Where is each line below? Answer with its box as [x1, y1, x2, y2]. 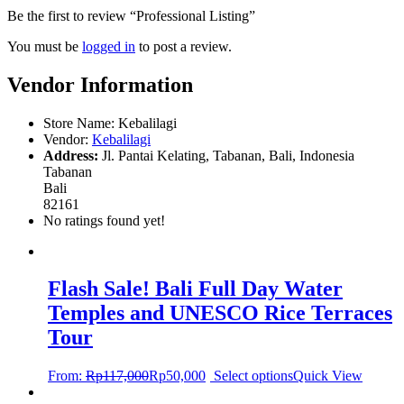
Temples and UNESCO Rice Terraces [48, 301, 392, 326]
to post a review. [135, 38, 232, 54]
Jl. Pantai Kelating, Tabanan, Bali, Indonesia [102, 147, 354, 163]
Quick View [293, 368, 363, 384]
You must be [7, 38, 82, 54]
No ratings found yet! [43, 212, 165, 228]
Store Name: [43, 115, 115, 131]
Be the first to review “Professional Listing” [7, 7, 255, 23]
